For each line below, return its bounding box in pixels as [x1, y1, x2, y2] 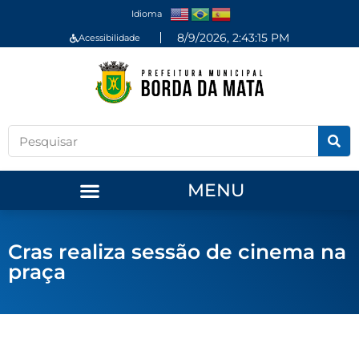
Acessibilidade [79, 31, 140, 43]
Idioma [131, 7, 162, 19]
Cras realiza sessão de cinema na [8, 240, 346, 264]
